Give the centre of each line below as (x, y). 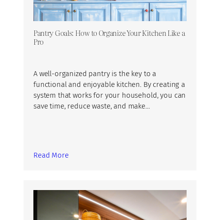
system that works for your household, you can (110, 96)
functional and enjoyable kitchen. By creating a (109, 85)
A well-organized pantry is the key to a (95, 74)
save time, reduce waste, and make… (92, 106)
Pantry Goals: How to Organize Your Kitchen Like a (109, 33)
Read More (51, 155)
